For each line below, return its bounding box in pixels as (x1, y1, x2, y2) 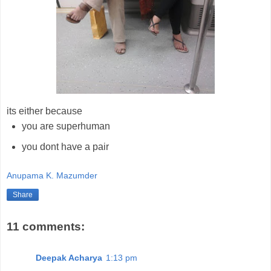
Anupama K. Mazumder (7, 171, 97, 181)
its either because (7, 105, 82, 116)
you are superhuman (21, 120, 110, 131)
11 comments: (7, 220, 85, 233)
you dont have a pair (21, 141, 109, 152)
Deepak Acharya (36, 253, 102, 263)
